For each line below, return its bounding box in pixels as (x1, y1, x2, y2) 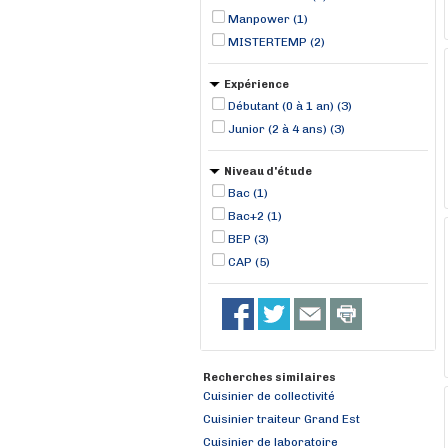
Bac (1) (228, 186, 268, 200)
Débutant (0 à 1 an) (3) (228, 99, 352, 113)
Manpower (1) (228, 12, 308, 26)
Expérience (224, 78, 289, 91)
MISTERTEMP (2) (228, 35, 325, 49)
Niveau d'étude (224, 165, 312, 178)
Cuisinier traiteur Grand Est (203, 412, 360, 426)
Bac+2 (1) (228, 209, 282, 223)
